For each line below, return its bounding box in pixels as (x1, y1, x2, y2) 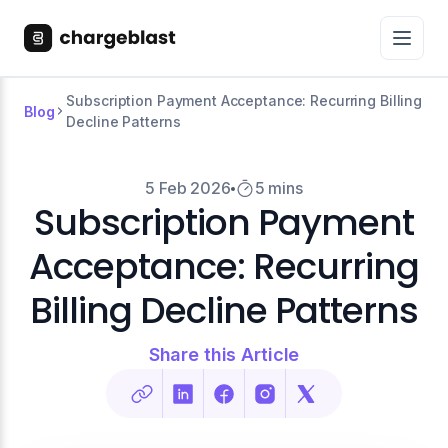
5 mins (254, 178, 303, 198)
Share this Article (148, 344, 300, 365)
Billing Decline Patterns (29, 285, 419, 336)
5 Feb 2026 (145, 178, 231, 198)
